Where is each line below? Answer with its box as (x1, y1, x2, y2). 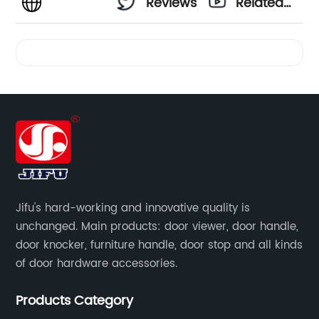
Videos (236, 31, 278, 53)
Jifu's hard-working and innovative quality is (16, 199, 251, 218)
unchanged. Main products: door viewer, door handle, (16, 218, 299, 236)
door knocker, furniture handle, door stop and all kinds (16, 236, 303, 255)
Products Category (16, 291, 134, 312)
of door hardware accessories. (16, 255, 178, 273)
